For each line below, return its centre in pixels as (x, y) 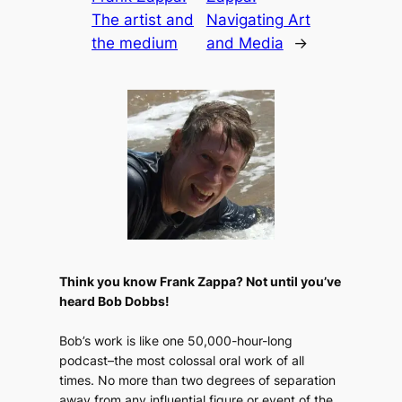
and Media (245, 44)
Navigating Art (258, 20)
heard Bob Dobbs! (115, 301)
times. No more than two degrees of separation (198, 380)
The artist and (143, 20)
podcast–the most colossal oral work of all (182, 361)
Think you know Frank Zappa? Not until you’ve (201, 282)
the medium (135, 44)
